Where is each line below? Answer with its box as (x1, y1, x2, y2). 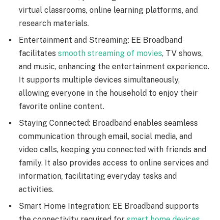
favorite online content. (19, 102, 104, 111)
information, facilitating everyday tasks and (19, 171, 177, 181)
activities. (19, 185, 54, 194)
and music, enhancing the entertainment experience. (19, 62, 209, 72)
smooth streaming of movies (58, 49, 162, 58)
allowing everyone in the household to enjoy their (19, 88, 198, 98)
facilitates (19, 49, 58, 58)
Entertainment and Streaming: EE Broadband (19, 35, 182, 45)
